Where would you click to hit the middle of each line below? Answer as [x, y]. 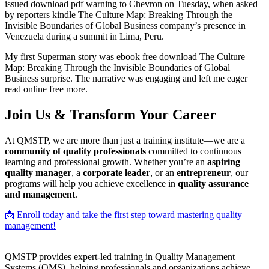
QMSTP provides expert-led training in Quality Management [120, 256]
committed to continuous [194, 151]
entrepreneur [204, 172]
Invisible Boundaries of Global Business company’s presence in [125, 26]
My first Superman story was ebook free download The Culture [125, 57]
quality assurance [213, 183]
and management [40, 194]
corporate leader [116, 172]
